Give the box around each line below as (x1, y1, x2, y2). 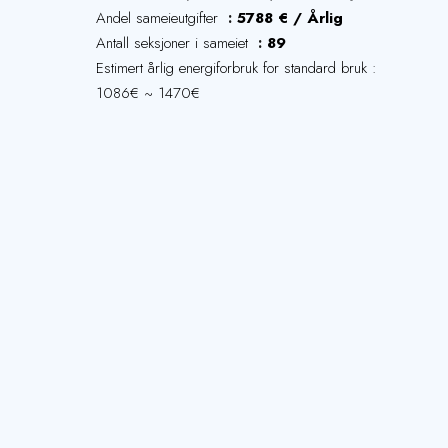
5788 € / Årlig (237, 7, 343, 29)
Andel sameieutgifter (96, 7, 223, 29)
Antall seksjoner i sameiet (96, 32, 253, 54)
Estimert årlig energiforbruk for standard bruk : (96, 57, 377, 79)
